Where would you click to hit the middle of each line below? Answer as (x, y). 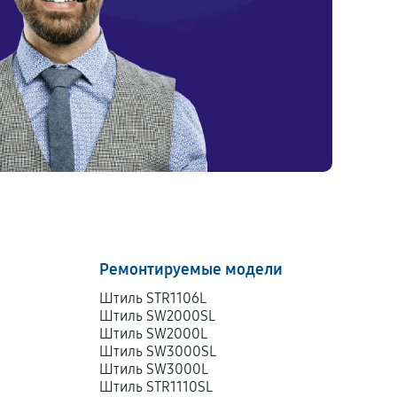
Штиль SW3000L (154, 369)
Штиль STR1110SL (156, 387)
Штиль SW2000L (154, 334)
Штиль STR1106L (153, 298)
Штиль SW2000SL (158, 316)
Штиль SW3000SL (158, 351)
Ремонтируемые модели (191, 269)
